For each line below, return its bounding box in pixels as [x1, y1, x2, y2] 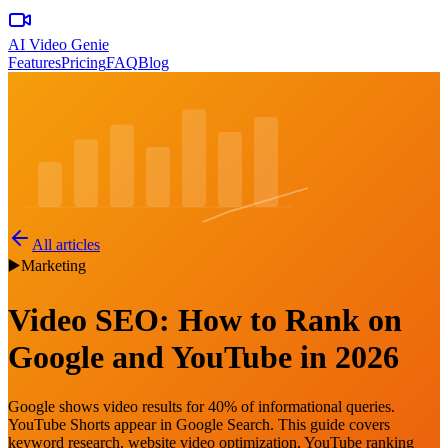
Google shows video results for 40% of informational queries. [8, 397, 395, 415]
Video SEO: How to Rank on [8, 302, 402, 339]
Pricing [61, 54, 106, 71]
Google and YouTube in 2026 [8, 339, 399, 376]
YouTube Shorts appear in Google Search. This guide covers [8, 415, 390, 433]
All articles [32, 236, 100, 253]
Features [8, 54, 61, 71]
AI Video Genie [8, 36, 109, 53]
